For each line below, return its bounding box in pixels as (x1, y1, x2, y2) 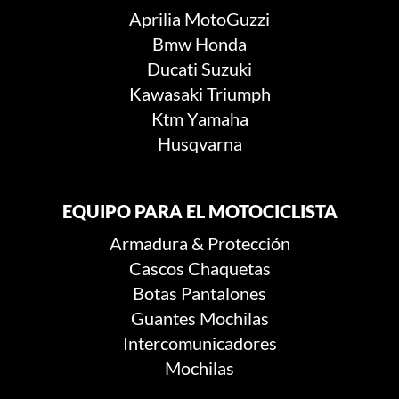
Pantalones (181, 282, 266, 305)
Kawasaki (128, 83, 203, 105)
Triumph (206, 83, 271, 105)
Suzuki (201, 58, 252, 80)
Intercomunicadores (122, 332, 277, 354)
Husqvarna (157, 133, 242, 155)
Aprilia (129, 8, 181, 30)
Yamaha (186, 108, 248, 130)
